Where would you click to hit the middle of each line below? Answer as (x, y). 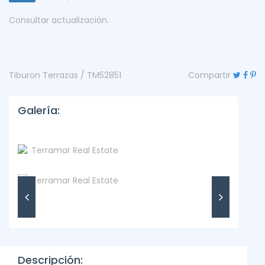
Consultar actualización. (59, 20)
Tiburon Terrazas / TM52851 (65, 75)
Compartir (209, 75)
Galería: (39, 110)
